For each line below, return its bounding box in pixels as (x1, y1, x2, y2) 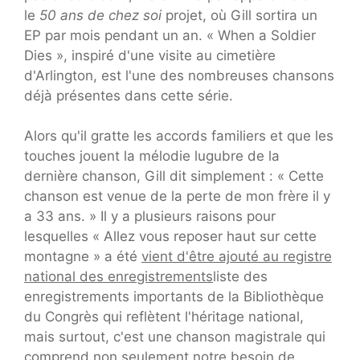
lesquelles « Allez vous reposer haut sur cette (24, 228, 317, 245)
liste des (213, 268, 268, 285)
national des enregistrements (24, 268, 213, 285)
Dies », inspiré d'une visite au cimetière (24, 47, 276, 63)
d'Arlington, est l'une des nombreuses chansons (24, 67, 334, 84)
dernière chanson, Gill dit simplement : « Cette (24, 168, 324, 185)
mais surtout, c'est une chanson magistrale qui (24, 329, 325, 346)
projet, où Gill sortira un (162, 6, 317, 23)
